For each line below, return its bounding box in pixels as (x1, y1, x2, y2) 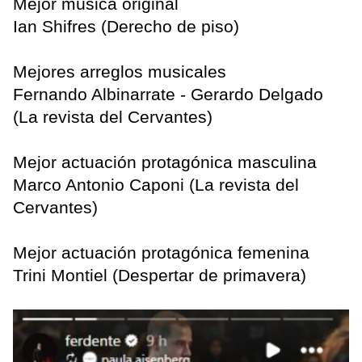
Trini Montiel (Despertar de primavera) (13, 266, 306, 285)
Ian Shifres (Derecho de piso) (13, 17, 239, 36)
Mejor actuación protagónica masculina (13, 153, 317, 172)
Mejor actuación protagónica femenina (13, 243, 309, 263)
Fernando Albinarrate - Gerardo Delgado (13, 85, 323, 104)
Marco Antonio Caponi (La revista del (13, 175, 299, 195)
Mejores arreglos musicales (13, 62, 226, 82)
